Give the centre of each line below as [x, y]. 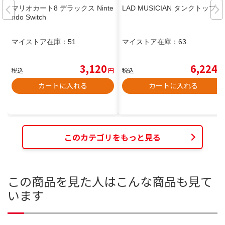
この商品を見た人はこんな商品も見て [110, 181]
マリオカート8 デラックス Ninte [63, 8]
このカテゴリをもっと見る [113, 137]
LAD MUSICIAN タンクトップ [169, 8]
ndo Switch [29, 17]
